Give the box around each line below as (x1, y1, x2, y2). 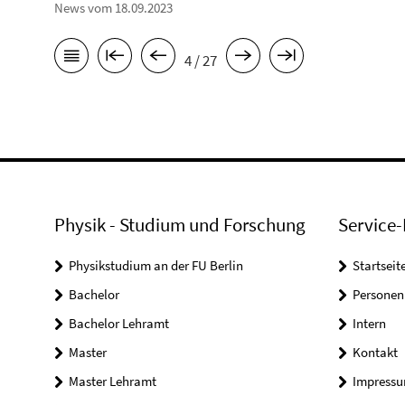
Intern (352, 315, 386, 333)
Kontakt (352, 344, 398, 362)
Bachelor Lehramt (69, 315, 169, 333)
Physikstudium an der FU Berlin (69, 257, 243, 275)
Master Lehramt (69, 372, 156, 391)
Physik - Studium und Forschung (54, 212, 306, 238)
